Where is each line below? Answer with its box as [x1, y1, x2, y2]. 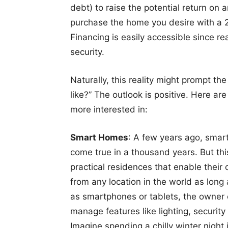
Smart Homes [70, 132, 128, 142]
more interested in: [70, 104, 148, 115]
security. [70, 46, 104, 57]
